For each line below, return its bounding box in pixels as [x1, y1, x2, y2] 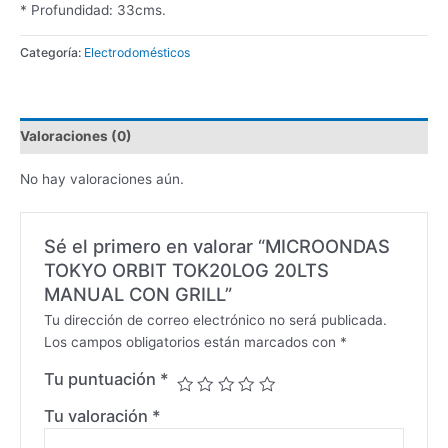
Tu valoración [43, 406, 152, 427]
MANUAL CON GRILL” [43, 283, 232, 306]
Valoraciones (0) [20, 128, 132, 145]
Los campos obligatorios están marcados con [43, 334, 340, 351]
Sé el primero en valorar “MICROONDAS [43, 235, 390, 258]
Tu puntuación [43, 369, 160, 390]
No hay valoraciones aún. [20, 170, 184, 187]
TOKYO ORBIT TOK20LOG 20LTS [43, 259, 329, 282]
